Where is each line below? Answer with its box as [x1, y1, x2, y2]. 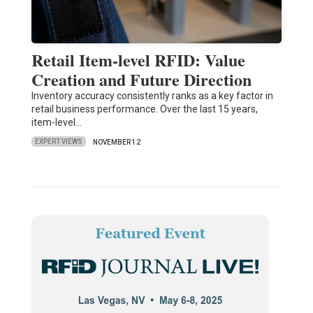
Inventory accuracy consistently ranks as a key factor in [31, 89, 273, 101]
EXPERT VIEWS [34, 138, 82, 146]
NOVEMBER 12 [92, 138, 140, 146]
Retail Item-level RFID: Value [31, 47, 245, 72]
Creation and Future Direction [31, 66, 252, 92]
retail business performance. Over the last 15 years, [31, 103, 258, 115]
